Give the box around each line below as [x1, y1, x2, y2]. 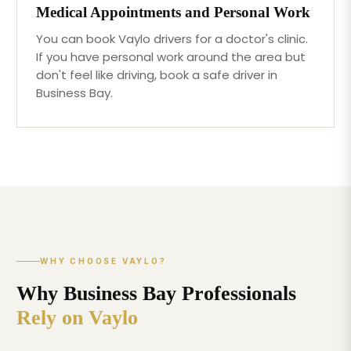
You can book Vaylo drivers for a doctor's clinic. [36, 30, 309, 47]
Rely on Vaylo [16, 306, 139, 330]
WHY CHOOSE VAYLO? [40, 256, 167, 266]
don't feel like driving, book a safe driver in [36, 66, 278, 83]
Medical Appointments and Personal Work [36, 3, 311, 20]
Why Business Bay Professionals [16, 282, 297, 306]
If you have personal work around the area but [36, 48, 306, 65]
